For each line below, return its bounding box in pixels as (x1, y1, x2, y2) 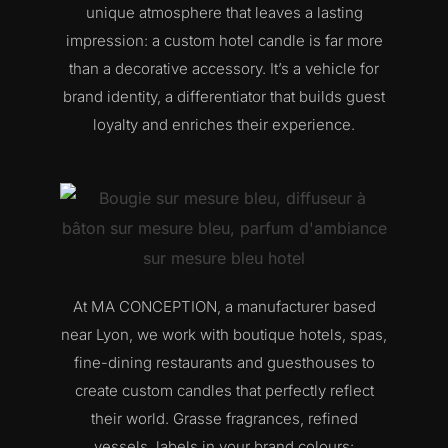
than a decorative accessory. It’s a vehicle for (69, 58, 379, 78)
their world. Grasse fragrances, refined (90, 408, 358, 428)
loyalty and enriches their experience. (93, 114, 355, 134)
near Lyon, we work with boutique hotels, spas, (61, 324, 387, 344)
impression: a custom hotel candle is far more (65, 30, 383, 50)
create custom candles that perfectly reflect (74, 380, 374, 400)
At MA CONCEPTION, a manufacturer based (72, 296, 376, 316)
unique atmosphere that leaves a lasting (85, 2, 363, 22)
